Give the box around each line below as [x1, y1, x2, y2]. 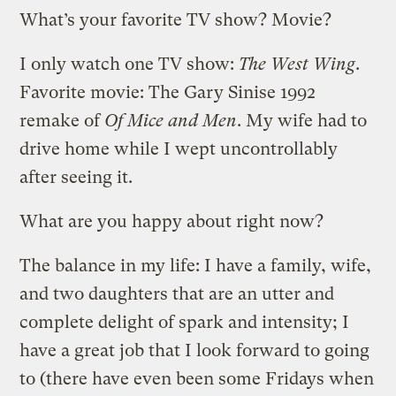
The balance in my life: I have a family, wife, [19, 255, 372, 276]
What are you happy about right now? [19, 210, 324, 232]
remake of [19, 110, 105, 131]
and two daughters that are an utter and [19, 283, 335, 304]
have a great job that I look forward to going [19, 339, 370, 361]
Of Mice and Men [104, 110, 238, 131]
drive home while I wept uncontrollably [19, 138, 339, 159]
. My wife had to [237, 110, 368, 131]
